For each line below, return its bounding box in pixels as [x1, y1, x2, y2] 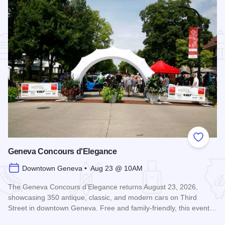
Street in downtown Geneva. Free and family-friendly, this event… [8, 204, 216, 212]
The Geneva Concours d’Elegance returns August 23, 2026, [8, 183, 198, 191]
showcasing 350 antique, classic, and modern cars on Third [8, 193, 197, 202]
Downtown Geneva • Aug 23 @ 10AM [22, 164, 143, 173]
